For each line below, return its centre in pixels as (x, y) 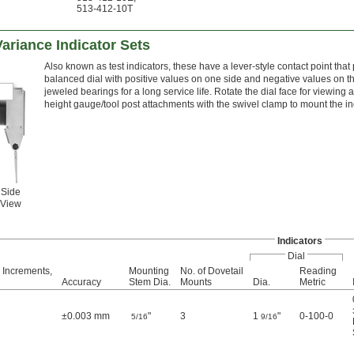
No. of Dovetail (212, 271)
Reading (318, 271)
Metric (313, 282)
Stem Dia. (150, 282)
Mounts (196, 282)
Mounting (149, 271)
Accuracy (81, 282)
